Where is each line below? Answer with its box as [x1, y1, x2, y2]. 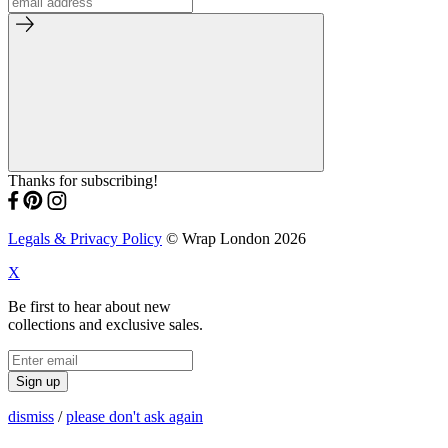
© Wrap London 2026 [162, 230, 306, 248]
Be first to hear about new [8, 298, 171, 316]
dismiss [8, 408, 54, 426]
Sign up [16, 374, 60, 390]
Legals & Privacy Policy [8, 230, 162, 248]
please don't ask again [66, 408, 203, 426]
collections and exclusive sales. [8, 316, 203, 334]
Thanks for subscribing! [8, 172, 158, 190]
